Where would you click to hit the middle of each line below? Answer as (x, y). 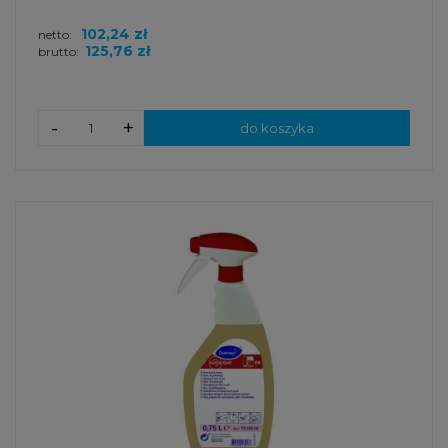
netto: (56, 34)
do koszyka (277, 127)
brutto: (58, 51)
